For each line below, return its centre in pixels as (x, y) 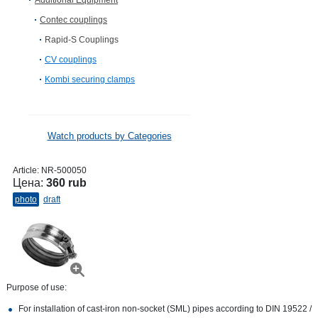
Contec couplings (73, 20)
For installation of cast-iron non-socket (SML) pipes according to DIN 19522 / (165, 309)
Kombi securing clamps (90, 79)
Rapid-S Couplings (82, 40)
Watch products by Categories (109, 136)
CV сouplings (71, 60)
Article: (27, 170)
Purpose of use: (37, 287)
